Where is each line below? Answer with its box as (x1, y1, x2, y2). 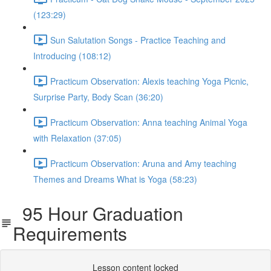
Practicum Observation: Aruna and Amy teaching (50, 157, 237, 169)
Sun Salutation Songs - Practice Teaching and (50, 33, 226, 46)
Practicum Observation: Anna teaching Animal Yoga (50, 116, 247, 128)
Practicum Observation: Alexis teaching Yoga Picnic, (50, 74, 249, 87)
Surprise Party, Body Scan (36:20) (33, 91, 163, 103)
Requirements (13, 220, 128, 246)
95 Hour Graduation (13, 200, 184, 226)
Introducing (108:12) (33, 50, 111, 62)
